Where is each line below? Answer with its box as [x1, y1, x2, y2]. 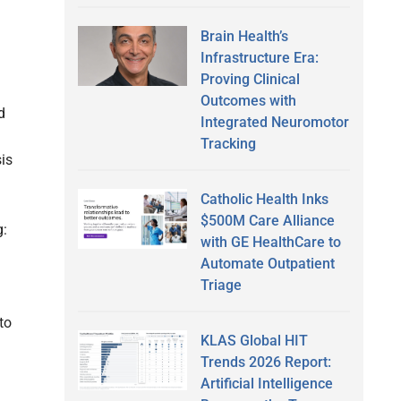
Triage [200, 276, 242, 294]
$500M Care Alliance [200, 211, 335, 229]
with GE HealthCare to [200, 233, 341, 251]
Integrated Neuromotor [200, 113, 349, 131]
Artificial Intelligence [200, 374, 333, 392]
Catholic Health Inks [200, 190, 328, 208]
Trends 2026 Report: [200, 353, 331, 371]
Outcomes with [200, 91, 296, 109]
